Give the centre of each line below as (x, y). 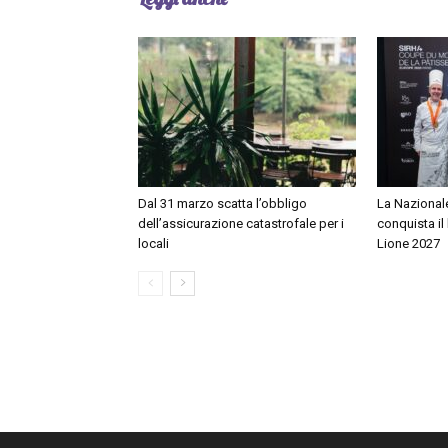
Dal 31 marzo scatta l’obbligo (222, 204)
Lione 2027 (408, 244)
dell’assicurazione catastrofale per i (241, 224)
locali (153, 244)
